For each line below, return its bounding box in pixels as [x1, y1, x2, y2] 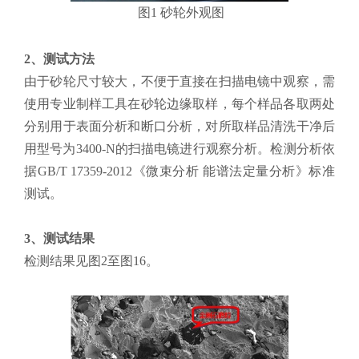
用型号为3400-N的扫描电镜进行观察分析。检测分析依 [24, 142, 335, 156]
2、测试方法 [24, 52, 95, 67]
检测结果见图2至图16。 [24, 254, 159, 268]
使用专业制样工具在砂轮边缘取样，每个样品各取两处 [24, 97, 335, 111]
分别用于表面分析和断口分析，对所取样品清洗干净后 [24, 119, 335, 134]
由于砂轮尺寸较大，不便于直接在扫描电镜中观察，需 [24, 75, 335, 89]
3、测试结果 [24, 232, 95, 246]
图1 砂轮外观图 [138, 6, 224, 20]
